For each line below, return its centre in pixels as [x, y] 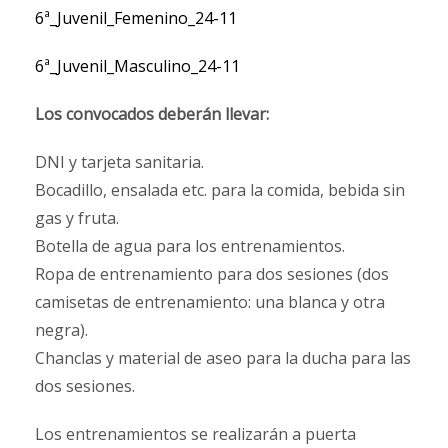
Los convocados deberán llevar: [152, 114]
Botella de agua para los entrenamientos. [190, 246]
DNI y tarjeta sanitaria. [119, 162]
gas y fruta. [77, 218]
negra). [61, 330]
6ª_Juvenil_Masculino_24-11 [137, 66]
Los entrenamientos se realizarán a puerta [195, 434]
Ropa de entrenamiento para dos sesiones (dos [212, 274]
